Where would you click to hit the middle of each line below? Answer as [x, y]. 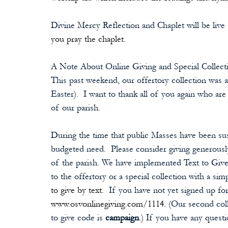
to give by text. [79, 190]
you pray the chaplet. [88, 39]
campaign [122, 218]
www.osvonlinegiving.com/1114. [108, 204]
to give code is [78, 218]
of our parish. [76, 108]
